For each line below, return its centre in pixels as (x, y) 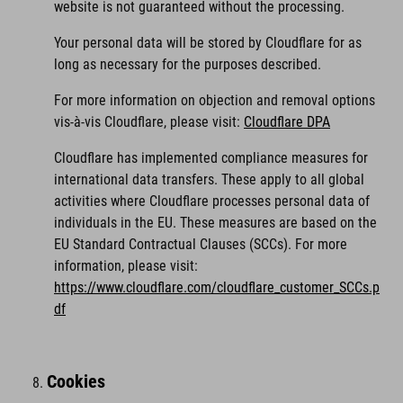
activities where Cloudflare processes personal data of (212, 201)
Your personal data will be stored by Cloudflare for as (208, 43)
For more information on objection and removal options (215, 100)
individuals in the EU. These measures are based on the (215, 223)
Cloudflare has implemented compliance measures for (211, 158)
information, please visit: (126, 266)
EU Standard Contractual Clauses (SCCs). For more (201, 244)
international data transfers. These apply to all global (209, 179)
